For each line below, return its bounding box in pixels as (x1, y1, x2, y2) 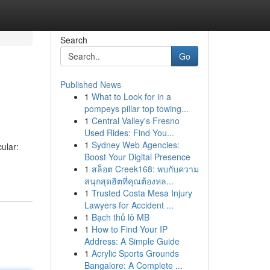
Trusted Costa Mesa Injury (91, 187, 192, 199)
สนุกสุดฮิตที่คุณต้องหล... (84, 175, 174, 187)
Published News (60, 78, 121, 90)
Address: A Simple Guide (84, 235, 180, 247)
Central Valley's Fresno (91, 115, 180, 127)
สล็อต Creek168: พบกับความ (91, 163, 199, 175)
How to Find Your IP (91, 223, 168, 235)
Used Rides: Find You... (84, 127, 174, 139)
